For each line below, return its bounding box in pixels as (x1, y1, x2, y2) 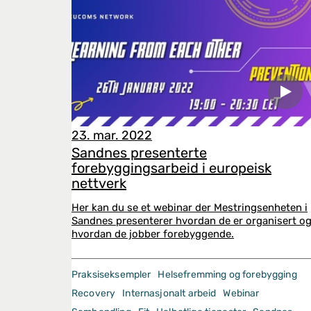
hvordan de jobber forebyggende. (72, 228, 234, 240)
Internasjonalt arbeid (122, 287, 217, 299)
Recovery (72, 287, 116, 299)
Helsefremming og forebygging (158, 269, 297, 280)
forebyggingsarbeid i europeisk (72, 160, 271, 176)
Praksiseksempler (72, 269, 151, 280)
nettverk (72, 175, 126, 192)
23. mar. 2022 (72, 128, 152, 143)
